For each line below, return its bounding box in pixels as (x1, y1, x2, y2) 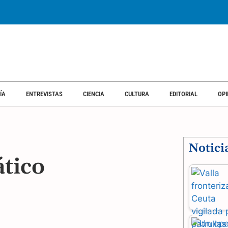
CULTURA (125, 90, 149, 98)
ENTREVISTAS (26, 90, 63, 98)
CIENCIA (83, 90, 104, 98)
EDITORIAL (169, 90, 197, 98)
